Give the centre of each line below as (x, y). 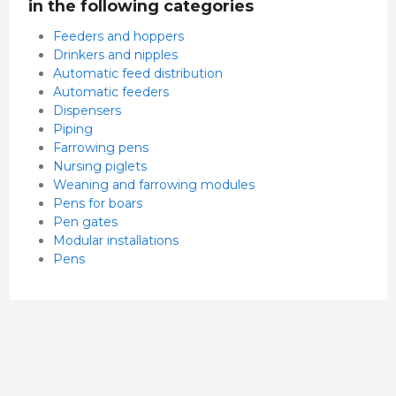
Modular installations (115, 241)
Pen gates (85, 222)
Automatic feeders (110, 92)
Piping (72, 129)
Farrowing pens (100, 148)
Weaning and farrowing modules (153, 185)
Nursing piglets (99, 167)
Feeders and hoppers (118, 37)
